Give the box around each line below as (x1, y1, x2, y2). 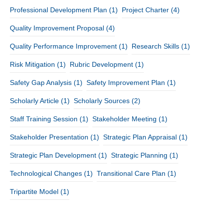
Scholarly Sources (74, 96, 130, 105)
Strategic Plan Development (10, 151, 96, 159)
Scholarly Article (10, 96, 59, 105)
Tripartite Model (10, 187, 58, 195)
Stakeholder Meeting (92, 114, 157, 123)
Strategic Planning (111, 151, 167, 159)
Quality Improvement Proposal (10, 24, 104, 32)
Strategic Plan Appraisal (103, 133, 177, 141)
